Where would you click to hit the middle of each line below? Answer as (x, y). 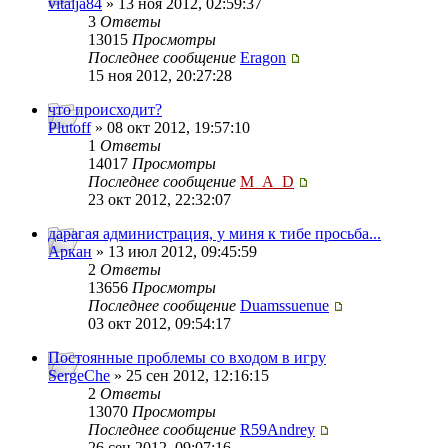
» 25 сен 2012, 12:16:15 (189, 376)
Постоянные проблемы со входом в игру (187, 358)
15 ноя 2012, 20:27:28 (160, 76)
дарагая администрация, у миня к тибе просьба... (214, 234)
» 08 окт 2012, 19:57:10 (170, 128)
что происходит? (105, 110)
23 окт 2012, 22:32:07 (159, 200)
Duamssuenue (284, 306)
